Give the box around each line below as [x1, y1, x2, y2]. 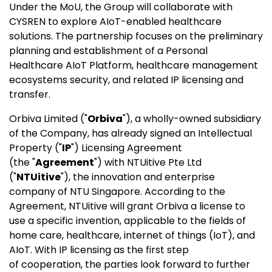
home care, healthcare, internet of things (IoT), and [9, 228, 255, 242]
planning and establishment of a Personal [9, 43, 208, 58]
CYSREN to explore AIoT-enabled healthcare [9, 14, 222, 29]
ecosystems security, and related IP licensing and [9, 72, 243, 87]
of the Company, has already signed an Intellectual [9, 126, 252, 140]
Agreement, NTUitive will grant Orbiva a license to [9, 199, 245, 213]
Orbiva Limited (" [9, 111, 87, 126]
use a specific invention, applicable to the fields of [9, 213, 246, 228]
